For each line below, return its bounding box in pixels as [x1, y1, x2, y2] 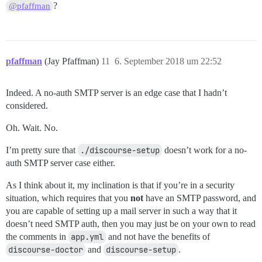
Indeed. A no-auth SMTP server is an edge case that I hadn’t [6, 88, 227, 98]
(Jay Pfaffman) [44, 56, 101, 67]
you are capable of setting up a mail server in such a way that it [6, 206, 237, 216]
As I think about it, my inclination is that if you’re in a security [6, 180, 235, 191]
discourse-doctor [8, 244, 83, 256]
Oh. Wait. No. [6, 123, 58, 133]
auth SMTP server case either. [6, 158, 115, 168]
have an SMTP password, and [143, 193, 256, 204]
